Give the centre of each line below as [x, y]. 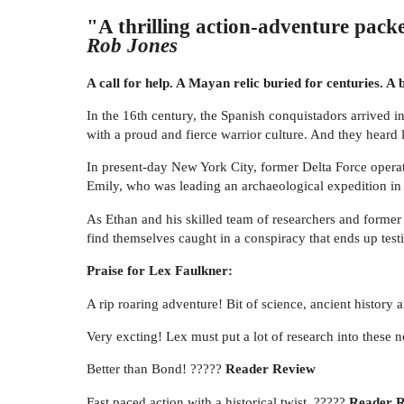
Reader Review [271, 369]
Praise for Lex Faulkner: [160, 271]
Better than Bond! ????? [156, 369]
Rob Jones [132, 46]
